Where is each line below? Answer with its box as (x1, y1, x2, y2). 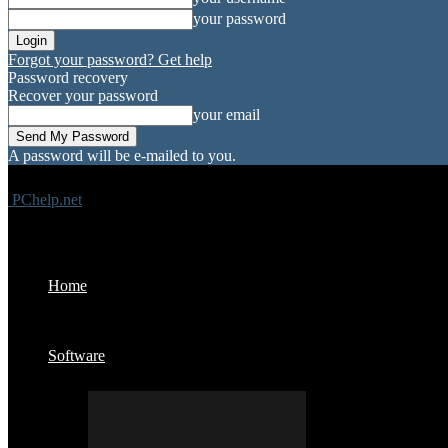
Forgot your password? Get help (8, 51, 212, 68)
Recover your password (8, 87, 158, 104)
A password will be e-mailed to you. (8, 147, 236, 164)
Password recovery (8, 69, 128, 86)
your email (193, 106, 260, 123)
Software (48, 347, 105, 364)
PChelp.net (12, 191, 82, 208)
